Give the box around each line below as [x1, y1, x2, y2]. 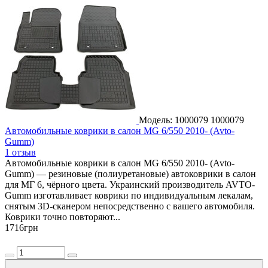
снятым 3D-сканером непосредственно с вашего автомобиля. [5, 200, 255, 211]
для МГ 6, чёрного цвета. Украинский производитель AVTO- [5, 179, 255, 190]
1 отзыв [5, 147, 36, 157]
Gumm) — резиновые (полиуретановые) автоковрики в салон [5, 168, 256, 179]
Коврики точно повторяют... [5, 211, 120, 222]
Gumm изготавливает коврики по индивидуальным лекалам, [5, 190, 253, 200]
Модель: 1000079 [139, 114, 211, 125]
